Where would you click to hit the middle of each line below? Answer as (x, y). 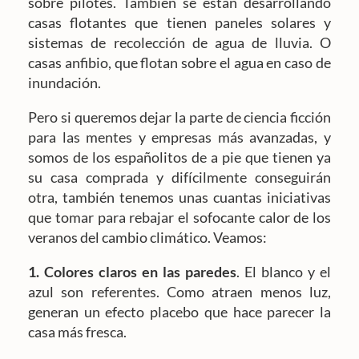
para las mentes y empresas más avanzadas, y (179, 137)
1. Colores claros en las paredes (132, 272)
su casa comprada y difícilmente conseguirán (179, 177)
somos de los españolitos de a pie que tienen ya (179, 157)
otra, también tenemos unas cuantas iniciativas (179, 198)
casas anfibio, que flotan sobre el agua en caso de (179, 63)
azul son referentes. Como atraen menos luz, (179, 292)
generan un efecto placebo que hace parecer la (179, 312)
